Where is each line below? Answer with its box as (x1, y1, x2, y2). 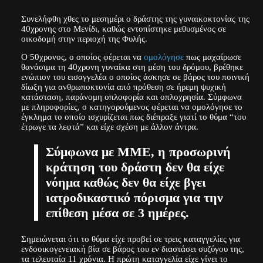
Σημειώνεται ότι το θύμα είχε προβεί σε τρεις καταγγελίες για (21, 234, 240, 244)
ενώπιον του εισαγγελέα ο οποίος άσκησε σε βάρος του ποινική (21, 72, 249, 82)
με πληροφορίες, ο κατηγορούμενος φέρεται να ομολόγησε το (21, 102, 242, 112)
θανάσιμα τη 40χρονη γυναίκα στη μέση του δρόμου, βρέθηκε (21, 62, 243, 72)
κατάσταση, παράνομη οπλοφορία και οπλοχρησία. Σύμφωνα (21, 92, 242, 102)
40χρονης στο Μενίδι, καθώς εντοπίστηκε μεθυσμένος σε (21, 23, 226, 33)
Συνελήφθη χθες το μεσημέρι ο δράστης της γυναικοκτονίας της (21, 13, 249, 23)
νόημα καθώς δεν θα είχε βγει (45, 176, 206, 190)
